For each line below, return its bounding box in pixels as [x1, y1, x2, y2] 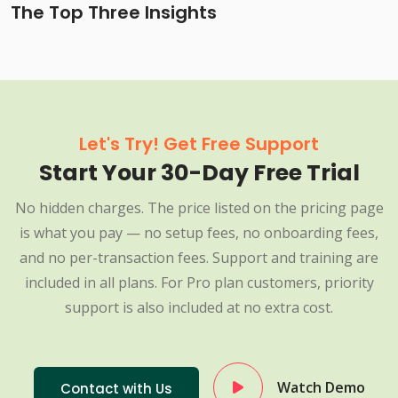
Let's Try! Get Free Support [79, 131, 319, 157]
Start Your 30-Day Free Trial [38, 157, 360, 189]
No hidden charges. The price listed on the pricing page [14, 198, 384, 219]
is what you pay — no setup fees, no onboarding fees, [20, 223, 378, 243]
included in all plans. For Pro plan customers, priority [24, 273, 374, 293]
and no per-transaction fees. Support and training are [20, 248, 378, 268]
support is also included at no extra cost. [65, 298, 333, 318]
